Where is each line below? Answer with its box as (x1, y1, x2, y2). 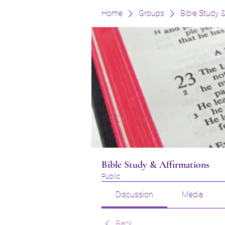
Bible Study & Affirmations (101, 159, 209, 171)
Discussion (116, 190, 154, 199)
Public (101, 172, 120, 180)
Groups (139, 9, 164, 18)
